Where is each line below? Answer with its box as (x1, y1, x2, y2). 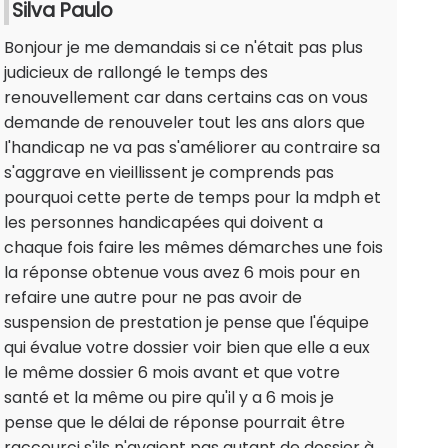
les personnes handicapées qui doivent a (4, 211, 323, 235)
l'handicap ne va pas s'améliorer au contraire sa (4, 136, 380, 160)
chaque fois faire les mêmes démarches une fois (4, 236, 383, 260)
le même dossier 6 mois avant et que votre (4, 361, 340, 385)
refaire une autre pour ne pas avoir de (4, 286, 302, 310)
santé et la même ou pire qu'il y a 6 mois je (4, 386, 334, 410)
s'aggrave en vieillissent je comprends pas (4, 161, 334, 185)
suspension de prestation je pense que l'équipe (4, 311, 369, 335)
